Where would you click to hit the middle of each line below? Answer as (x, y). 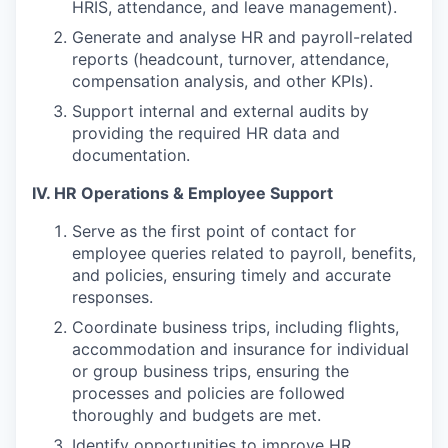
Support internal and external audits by (220, 111)
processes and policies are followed (208, 393)
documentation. (131, 155)
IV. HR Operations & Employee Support (182, 193)
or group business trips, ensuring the (210, 371)
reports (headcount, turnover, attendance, (230, 59)
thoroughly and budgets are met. (196, 415)
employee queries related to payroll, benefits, (244, 253)
